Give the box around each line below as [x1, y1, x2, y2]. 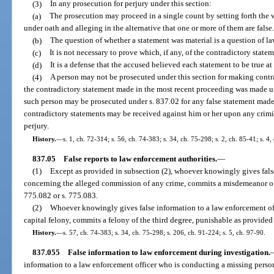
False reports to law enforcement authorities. [63, 154, 217, 163]
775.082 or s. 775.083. [24, 190, 98, 200]
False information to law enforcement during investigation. [67, 248, 270, 257]
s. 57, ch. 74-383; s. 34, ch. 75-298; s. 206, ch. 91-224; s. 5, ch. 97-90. [62, 228, 265, 236]
